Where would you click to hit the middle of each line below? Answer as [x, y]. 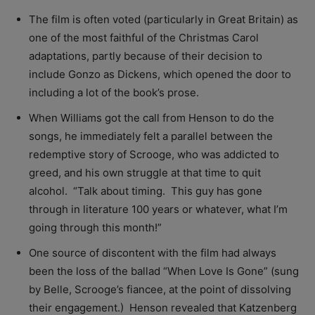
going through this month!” [95, 227]
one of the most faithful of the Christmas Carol [144, 37]
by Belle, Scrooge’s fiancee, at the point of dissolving [160, 289]
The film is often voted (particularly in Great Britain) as [163, 19]
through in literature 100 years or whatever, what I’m [158, 209]
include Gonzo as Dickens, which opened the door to [160, 74]
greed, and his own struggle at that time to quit [145, 172]
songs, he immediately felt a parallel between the [151, 136]
